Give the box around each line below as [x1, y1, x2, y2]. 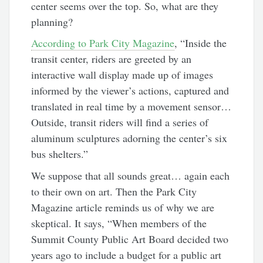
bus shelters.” [31, 147, 89, 161]
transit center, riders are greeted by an [31, 52, 192, 66]
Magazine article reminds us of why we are [31, 200, 215, 214]
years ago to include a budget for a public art [31, 247, 222, 262]
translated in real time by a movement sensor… [31, 99, 232, 114]
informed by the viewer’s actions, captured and [31, 83, 230, 98]
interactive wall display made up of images [31, 68, 214, 82]
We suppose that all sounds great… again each [31, 168, 230, 183]
